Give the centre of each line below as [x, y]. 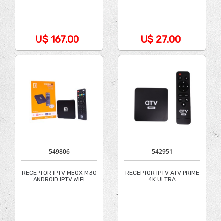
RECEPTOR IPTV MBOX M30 [59, 173]
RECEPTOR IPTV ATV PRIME [162, 173]
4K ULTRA [162, 179]
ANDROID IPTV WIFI [59, 179]
